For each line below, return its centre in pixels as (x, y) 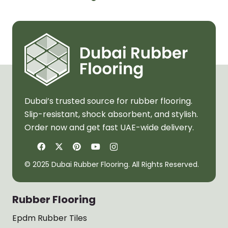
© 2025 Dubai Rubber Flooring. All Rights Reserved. (112, 165)
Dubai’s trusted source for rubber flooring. (108, 101)
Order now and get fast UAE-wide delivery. (109, 128)
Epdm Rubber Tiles (50, 218)
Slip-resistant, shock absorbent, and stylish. (111, 115)
